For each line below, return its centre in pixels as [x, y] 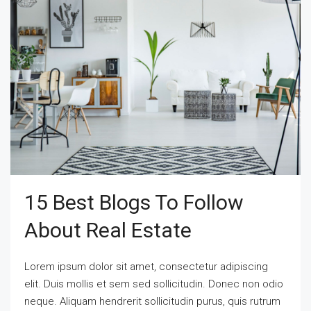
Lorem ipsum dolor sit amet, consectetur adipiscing [146, 267]
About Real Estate [108, 230]
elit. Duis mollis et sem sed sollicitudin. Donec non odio [154, 284]
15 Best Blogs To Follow [134, 203]
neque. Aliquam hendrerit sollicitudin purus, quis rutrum [152, 302]
